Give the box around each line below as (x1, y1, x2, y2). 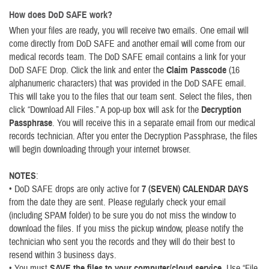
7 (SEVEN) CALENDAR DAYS (142, 183, 249, 195)
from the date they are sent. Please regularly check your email (9, 196, 226, 208)
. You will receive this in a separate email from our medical (52, 117, 255, 129)
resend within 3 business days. (9, 249, 116, 261)
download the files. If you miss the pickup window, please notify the (9, 223, 243, 235)
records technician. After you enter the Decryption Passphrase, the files (9, 130, 258, 142)
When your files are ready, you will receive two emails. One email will (9, 25, 249, 37)
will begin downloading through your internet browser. (9, 144, 191, 156)
